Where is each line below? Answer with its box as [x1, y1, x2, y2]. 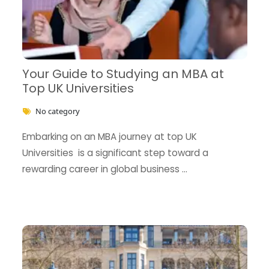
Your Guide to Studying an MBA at [22, 65, 224, 82]
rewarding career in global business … [22, 162, 187, 175]
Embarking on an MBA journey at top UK [22, 130, 197, 143]
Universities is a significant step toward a [22, 146, 208, 159]
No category [35, 105, 80, 116]
